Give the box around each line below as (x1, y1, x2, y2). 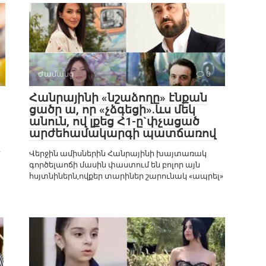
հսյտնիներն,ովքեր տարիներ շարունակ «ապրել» (29, 172, 223, 181)
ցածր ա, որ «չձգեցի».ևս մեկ (29, 103, 195, 117)
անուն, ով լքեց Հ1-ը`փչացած (29, 115, 199, 129)
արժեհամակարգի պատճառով (29, 126, 216, 141)
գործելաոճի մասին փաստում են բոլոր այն (29, 160, 200, 170)
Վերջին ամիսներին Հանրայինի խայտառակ (29, 149, 207, 159)
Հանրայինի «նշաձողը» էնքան (29, 91, 207, 105)
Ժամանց (38, 69, 74, 79)
